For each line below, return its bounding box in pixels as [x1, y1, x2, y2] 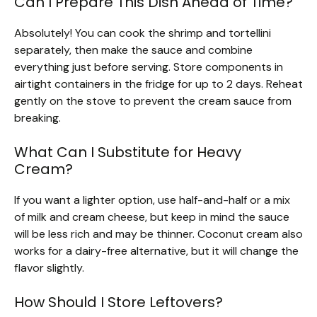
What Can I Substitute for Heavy [14, 142, 241, 163]
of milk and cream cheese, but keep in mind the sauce [14, 209, 289, 225]
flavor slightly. [14, 260, 84, 276]
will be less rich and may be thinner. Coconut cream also [14, 226, 303, 242]
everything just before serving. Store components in [14, 59, 283, 75]
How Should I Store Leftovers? [14, 292, 223, 313]
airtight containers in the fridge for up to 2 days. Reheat [14, 76, 303, 92]
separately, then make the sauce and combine [14, 42, 253, 58]
